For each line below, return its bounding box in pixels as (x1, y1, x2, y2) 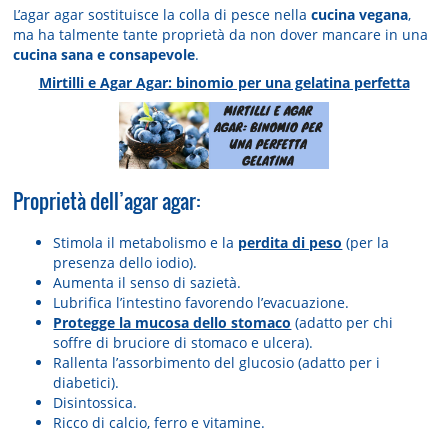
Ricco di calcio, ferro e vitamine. (53, 413, 266, 433)
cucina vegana (311, 5, 409, 25)
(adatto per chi (291, 313, 394, 333)
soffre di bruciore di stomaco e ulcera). (53, 333, 314, 353)
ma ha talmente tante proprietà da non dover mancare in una (13, 25, 429, 45)
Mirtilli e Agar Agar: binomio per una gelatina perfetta (38, 73, 410, 93)
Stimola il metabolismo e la (53, 233, 239, 253)
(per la (346, 233, 390, 253)
